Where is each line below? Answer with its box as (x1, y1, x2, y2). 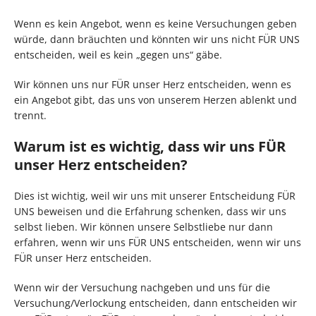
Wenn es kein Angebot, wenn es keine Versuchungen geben (14, 17, 297, 31)
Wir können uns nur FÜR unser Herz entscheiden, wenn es (14, 78, 291, 92)
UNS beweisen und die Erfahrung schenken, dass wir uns (14, 205, 286, 219)
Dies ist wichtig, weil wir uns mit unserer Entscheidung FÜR (14, 189, 296, 203)
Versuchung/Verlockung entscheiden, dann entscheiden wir (14, 296, 297, 310)
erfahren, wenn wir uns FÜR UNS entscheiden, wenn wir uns (14, 236, 301, 250)
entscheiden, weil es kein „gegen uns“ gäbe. (14, 48, 222, 62)
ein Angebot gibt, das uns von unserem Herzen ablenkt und (14, 93, 297, 107)
